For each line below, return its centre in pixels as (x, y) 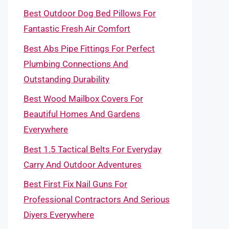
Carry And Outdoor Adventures (83, 164)
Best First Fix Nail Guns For (75, 184)
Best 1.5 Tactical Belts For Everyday (93, 149)
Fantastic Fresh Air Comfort (77, 29)
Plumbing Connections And (76, 64)
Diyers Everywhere (59, 215)
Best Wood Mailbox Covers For (83, 99)
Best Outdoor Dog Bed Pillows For (90, 13)
